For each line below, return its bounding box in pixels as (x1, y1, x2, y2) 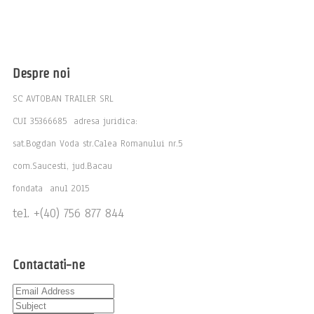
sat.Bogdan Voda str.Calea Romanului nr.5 (13, 137, 186, 150)
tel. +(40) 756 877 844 (13, 204, 124, 221)
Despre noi (13, 66, 69, 80)
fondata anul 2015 (13, 182, 89, 195)
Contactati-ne (13, 257, 85, 271)
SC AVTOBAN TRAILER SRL (13, 92, 114, 105)
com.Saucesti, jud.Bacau (13, 159, 112, 172)
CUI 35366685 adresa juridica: (13, 114, 137, 128)
